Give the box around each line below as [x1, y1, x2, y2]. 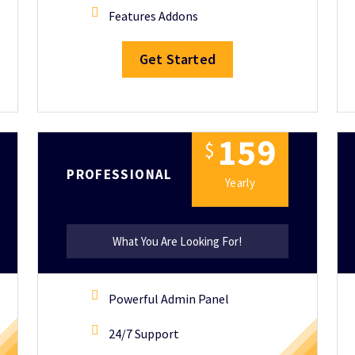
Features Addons [109, 8, 199, 24]
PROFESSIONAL [67, 165, 173, 183]
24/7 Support [109, 326, 180, 342]
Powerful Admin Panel [109, 291, 230, 307]
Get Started [139, 50, 216, 68]
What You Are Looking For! [113, 234, 242, 249]
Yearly [225, 174, 255, 190]
